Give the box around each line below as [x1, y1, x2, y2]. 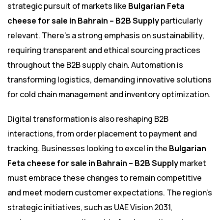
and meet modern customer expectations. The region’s [7, 187, 212, 198]
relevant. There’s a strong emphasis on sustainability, [7, 30, 204, 41]
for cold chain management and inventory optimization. [7, 89, 211, 100]
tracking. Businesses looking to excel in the [7, 143, 169, 154]
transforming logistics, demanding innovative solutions [7, 74, 212, 85]
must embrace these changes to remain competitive [7, 172, 202, 184]
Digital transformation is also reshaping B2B [7, 113, 168, 125]
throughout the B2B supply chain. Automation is [7, 59, 183, 71]
